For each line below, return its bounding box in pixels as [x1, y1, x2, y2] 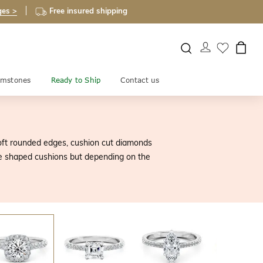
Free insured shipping [49, 6, 127, 16]
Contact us [120, 76, 160, 85]
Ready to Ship [50, 76, 101, 85]
